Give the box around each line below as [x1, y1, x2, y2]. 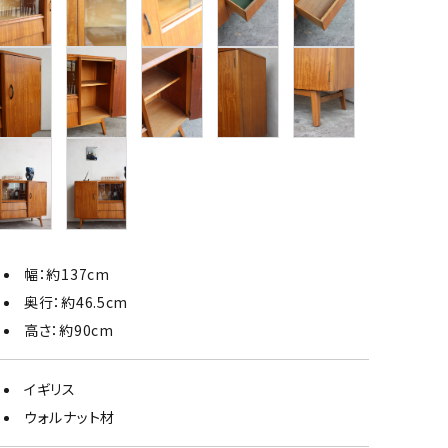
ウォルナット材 [24, 407, 115, 428]
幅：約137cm [24, 264, 110, 285]
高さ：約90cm [24, 320, 114, 341]
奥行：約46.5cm [24, 292, 128, 313]
